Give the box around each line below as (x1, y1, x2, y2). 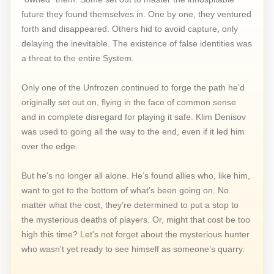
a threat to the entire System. (21, 53, 135, 63)
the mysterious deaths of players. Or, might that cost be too (21, 214, 251, 224)
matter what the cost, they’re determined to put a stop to (21, 199, 239, 210)
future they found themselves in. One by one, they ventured (21, 9, 252, 19)
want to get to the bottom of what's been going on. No (21, 185, 229, 195)
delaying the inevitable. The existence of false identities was (21, 38, 253, 48)
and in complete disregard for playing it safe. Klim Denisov (21, 111, 246, 122)
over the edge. (21, 141, 78, 151)
